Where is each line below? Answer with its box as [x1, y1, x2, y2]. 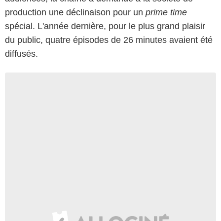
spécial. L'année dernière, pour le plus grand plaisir [5, 21, 205, 31]
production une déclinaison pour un [5, 7, 146, 17]
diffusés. [5, 48, 38, 59]
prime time [146, 7, 187, 17]
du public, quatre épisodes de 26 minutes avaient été [5, 35, 213, 45]
